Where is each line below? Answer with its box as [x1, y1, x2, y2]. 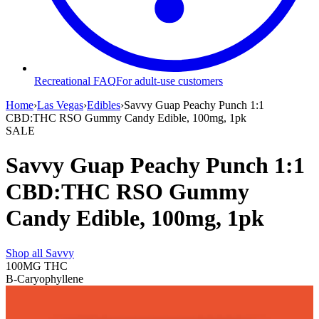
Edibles [87, 98, 120, 111]
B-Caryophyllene [6, 272, 83, 285]
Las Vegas [37, 98, 83, 111]
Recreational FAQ [34, 74, 116, 87]
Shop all [6, 246, 46, 259]
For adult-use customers [116, 74, 223, 87]
